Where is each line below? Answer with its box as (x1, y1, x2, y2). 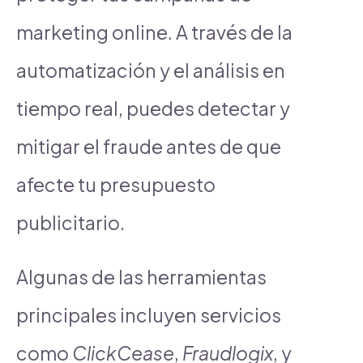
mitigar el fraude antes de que (16, 134, 281, 158)
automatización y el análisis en (16, 58, 285, 82)
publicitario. (16, 210, 125, 234)
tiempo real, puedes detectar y (16, 96, 290, 120)
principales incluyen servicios (16, 302, 281, 327)
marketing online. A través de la (16, 19, 293, 44)
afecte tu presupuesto (16, 172, 216, 196)
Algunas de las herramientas (16, 264, 267, 288)
